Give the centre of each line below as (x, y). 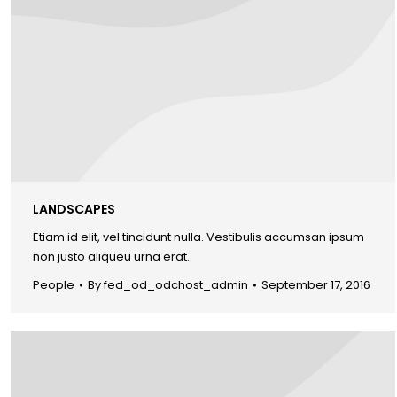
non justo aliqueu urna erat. (111, 256)
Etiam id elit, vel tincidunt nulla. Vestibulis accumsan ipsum (198, 237)
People (54, 284)
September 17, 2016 (316, 284)
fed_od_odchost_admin (176, 284)
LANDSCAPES (74, 209)
